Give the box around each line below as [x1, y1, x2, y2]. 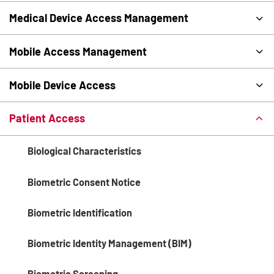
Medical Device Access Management [9, 11, 189, 25]
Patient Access [9, 111, 86, 125]
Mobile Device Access [9, 78, 116, 92]
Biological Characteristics [28, 145, 141, 157]
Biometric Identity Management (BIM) [28, 237, 191, 249]
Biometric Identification [28, 206, 132, 218]
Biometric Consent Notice [28, 176, 141, 188]
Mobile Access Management [9, 44, 147, 58]
